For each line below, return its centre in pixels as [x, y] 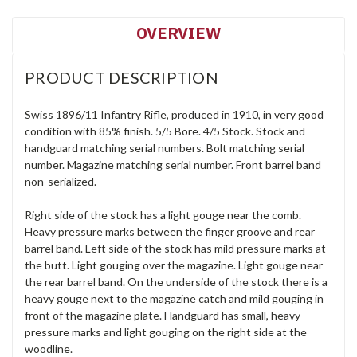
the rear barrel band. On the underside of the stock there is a [176, 282]
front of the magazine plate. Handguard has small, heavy [163, 316]
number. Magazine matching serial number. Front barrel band [173, 165]
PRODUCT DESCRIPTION [122, 78]
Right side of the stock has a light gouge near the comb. [163, 215]
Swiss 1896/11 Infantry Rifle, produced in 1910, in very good [174, 115]
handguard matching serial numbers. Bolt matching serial [165, 148]
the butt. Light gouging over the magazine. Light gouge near [174, 265]
